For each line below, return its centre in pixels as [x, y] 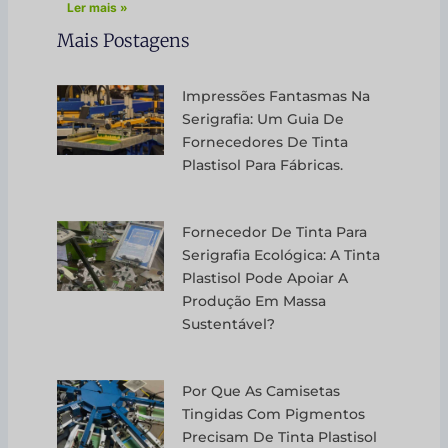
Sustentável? [229, 323]
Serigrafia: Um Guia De [263, 118]
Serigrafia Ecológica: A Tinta [281, 254]
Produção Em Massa [254, 300]
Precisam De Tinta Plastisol [280, 436]
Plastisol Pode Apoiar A [265, 277]
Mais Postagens [124, 41]
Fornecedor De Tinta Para [275, 231]
